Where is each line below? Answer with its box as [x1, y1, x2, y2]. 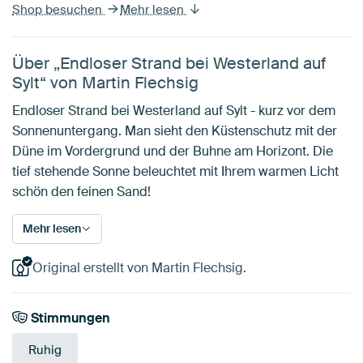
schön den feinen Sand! [12, 182, 151, 200]
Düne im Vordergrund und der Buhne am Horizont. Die [12, 142, 333, 160]
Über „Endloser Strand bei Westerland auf [12, 52, 326, 74]
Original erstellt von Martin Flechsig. [32, 258, 246, 276]
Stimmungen [28, 309, 111, 327]
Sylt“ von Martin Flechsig [12, 71, 199, 93]
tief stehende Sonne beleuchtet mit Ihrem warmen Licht [12, 162, 339, 180]
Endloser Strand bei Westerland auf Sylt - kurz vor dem [12, 101, 335, 119]
